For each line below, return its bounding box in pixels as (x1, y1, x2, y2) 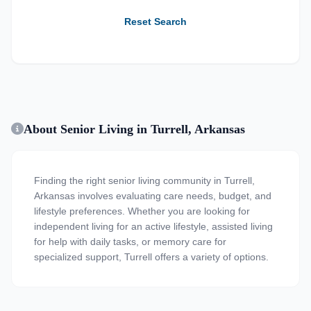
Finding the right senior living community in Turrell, (34, 175, 255, 186)
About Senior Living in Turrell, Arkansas (24, 122, 245, 136)
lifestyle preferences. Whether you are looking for (34, 205, 250, 217)
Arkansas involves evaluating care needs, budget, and (34, 190, 271, 201)
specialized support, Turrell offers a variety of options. (34, 251, 269, 262)
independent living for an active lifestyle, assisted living (34, 221, 273, 232)
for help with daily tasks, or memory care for (34, 236, 226, 247)
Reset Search (124, 16, 187, 27)
